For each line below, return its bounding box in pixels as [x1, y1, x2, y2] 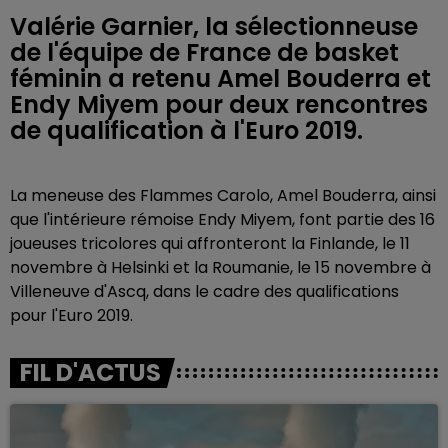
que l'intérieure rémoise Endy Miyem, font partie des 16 [10, 208, 435, 231]
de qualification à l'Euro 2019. [10, 114, 363, 147]
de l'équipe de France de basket [10, 36, 399, 69]
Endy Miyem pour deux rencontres [10, 88, 428, 121]
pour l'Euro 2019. [10, 304, 133, 327]
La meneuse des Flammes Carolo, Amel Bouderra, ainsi [10, 184, 436, 207]
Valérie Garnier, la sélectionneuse [10, 10, 418, 43]
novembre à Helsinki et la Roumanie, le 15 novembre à [10, 256, 431, 279]
